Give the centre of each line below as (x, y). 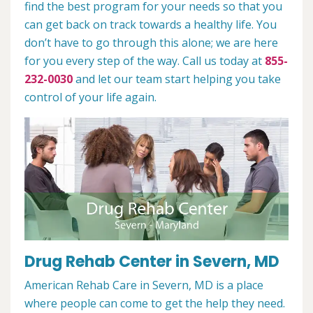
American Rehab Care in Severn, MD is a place (144, 285)
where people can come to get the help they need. (155, 304)
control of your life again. (90, 97)
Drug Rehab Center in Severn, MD (152, 262)
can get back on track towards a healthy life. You (151, 24)
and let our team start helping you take (177, 79)
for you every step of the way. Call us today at (145, 61)
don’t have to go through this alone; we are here (151, 43)
